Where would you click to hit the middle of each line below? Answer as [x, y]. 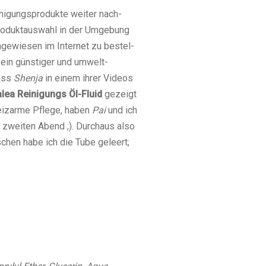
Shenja [29, 78]
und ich [121, 110]
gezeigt [119, 94]
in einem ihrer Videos [89, 78]
